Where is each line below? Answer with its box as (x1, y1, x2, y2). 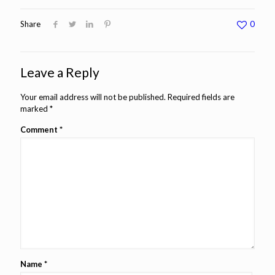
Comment (20, 124, 60, 134)
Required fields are (168, 91, 234, 102)
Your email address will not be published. (20, 91, 166, 102)
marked (20, 103, 50, 114)
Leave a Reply (20, 64, 99, 80)
